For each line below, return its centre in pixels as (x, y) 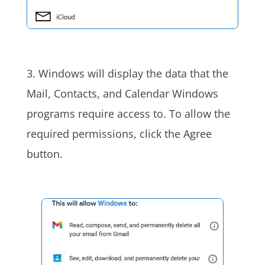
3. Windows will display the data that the (127, 74)
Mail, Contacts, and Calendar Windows (122, 94)
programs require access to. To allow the (128, 114)
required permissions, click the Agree (119, 134)
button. (44, 154)
